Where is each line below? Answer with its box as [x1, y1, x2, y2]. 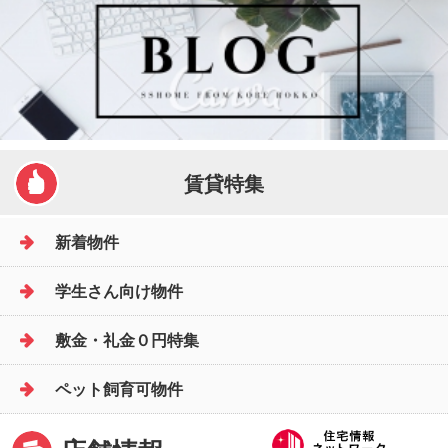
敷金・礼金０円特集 [55, 328, 199, 351]
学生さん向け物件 [55, 279, 183, 302]
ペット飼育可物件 [55, 377, 183, 400]
